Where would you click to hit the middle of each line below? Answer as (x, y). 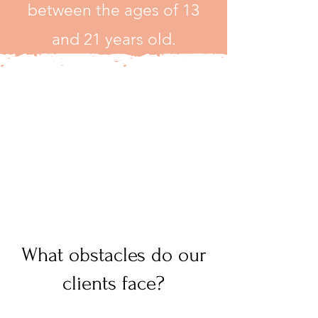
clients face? (114, 283)
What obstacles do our (114, 255)
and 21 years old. (114, 39)
